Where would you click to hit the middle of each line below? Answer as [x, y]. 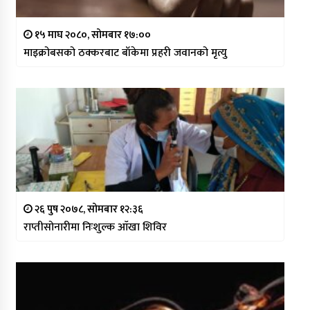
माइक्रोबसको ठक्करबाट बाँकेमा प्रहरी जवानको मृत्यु [125, 53]
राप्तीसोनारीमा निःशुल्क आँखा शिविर [95, 228]
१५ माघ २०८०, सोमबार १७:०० [91, 35]
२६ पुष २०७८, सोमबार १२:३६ [88, 210]
